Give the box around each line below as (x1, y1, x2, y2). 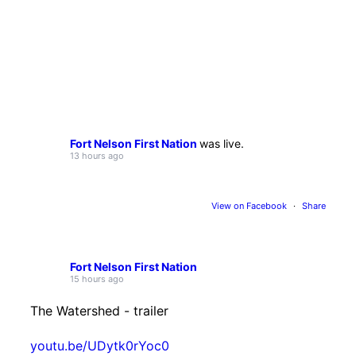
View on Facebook (211, 199, 290, 211)
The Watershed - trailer (29, 302, 168, 319)
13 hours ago (69, 149, 124, 161)
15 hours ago (69, 273, 124, 284)
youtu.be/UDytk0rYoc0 (29, 337, 169, 354)
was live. (199, 136, 244, 150)
